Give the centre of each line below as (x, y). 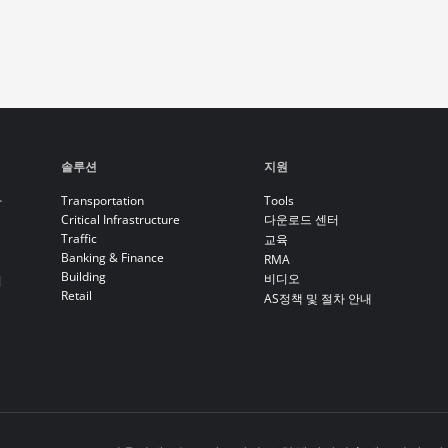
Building (83, 276)
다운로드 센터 (301, 219)
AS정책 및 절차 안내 (317, 298)
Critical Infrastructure (120, 219)
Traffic (78, 238)
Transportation (102, 200)
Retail (76, 295)
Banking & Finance (112, 257)
